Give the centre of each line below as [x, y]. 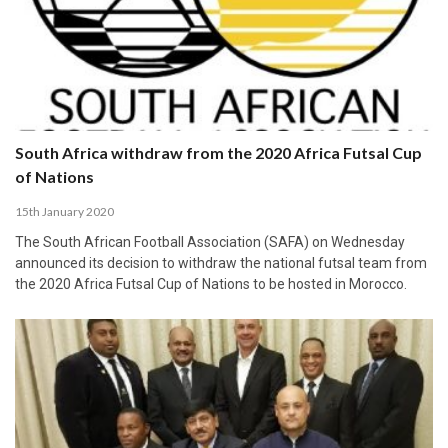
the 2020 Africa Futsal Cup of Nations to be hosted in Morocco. [211, 283]
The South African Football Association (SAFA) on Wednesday [210, 241]
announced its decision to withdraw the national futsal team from [221, 262]
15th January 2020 [64, 211]
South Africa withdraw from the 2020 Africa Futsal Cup [218, 152]
